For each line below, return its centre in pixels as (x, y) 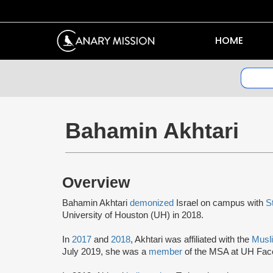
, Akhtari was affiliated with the (191, 239)
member (167, 251)
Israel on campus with (221, 203)
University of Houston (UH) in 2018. (133, 215)
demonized (153, 203)
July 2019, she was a (105, 251)
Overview (96, 182)
